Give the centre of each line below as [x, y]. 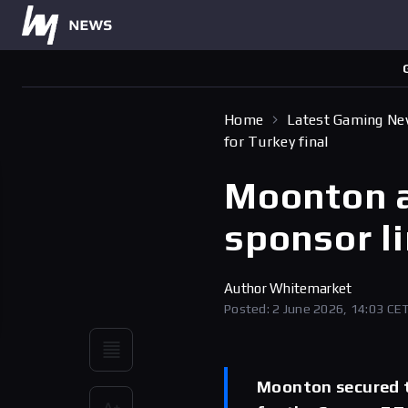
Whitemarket [311, 288]
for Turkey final [276, 142]
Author [247, 288]
